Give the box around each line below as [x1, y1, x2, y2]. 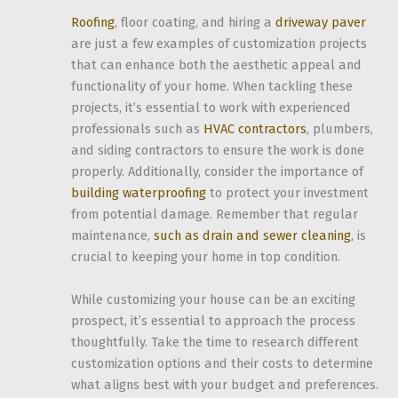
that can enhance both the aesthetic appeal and [71, 57, 362, 74]
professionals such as [71, 121, 203, 138]
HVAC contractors [203, 121, 306, 138]
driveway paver [275, 14, 366, 31]
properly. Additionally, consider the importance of [71, 163, 363, 180]
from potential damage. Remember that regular [71, 206, 358, 223]
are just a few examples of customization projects [71, 36, 367, 52]
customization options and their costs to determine [71, 354, 373, 371]
